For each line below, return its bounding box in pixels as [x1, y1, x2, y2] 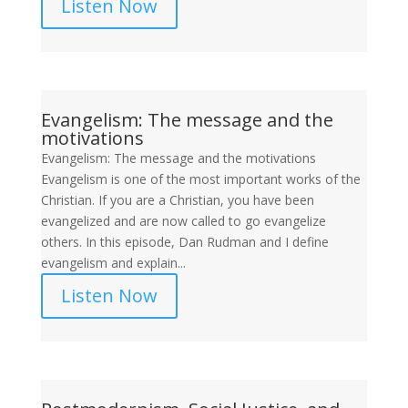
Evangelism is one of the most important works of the [40, 170, 361, 188]
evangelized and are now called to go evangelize [40, 212, 326, 229]
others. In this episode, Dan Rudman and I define [40, 233, 329, 250]
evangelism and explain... [40, 254, 186, 271]
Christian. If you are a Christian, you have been [40, 191, 314, 209]
